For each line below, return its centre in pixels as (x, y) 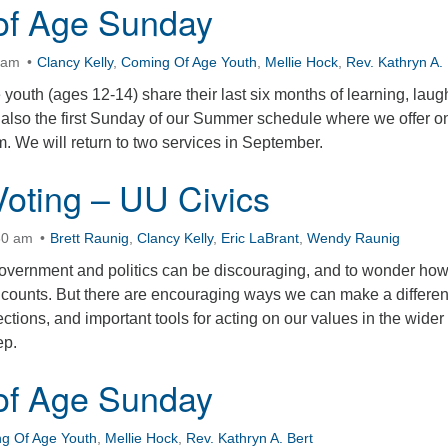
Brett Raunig (89, 238)
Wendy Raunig (353, 238)
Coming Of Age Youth (189, 62)
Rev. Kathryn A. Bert (249, 438)
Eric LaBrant (260, 238)
